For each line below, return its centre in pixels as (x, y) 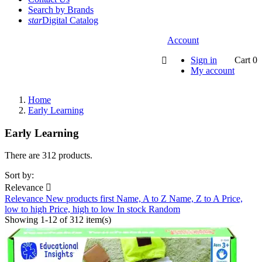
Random (164, 209)
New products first (81, 199)
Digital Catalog (70, 20)
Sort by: (19, 175)
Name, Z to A (195, 199)
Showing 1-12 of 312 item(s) (58, 220)
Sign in (204, 60)
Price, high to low (83, 209)
